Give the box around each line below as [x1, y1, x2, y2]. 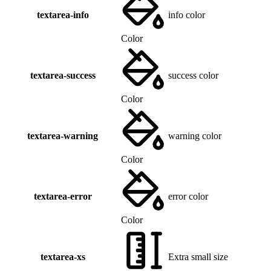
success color [168, 70, 218, 81]
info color [168, 10, 205, 21]
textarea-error [33, 191, 92, 202]
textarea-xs [40, 252, 85, 263]
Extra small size [168, 252, 228, 263]
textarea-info [36, 10, 89, 21]
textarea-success [30, 70, 96, 81]
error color [168, 191, 208, 202]
